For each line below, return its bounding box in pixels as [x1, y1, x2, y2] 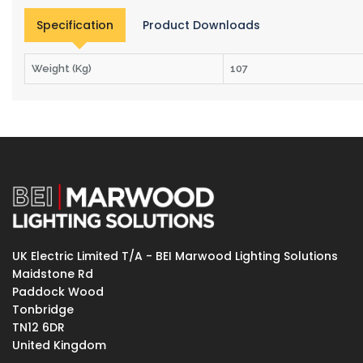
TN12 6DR [12, 319, 65, 336]
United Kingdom [12, 337, 106, 354]
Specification [36, 17, 113, 34]
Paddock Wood [12, 284, 104, 301]
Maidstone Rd [12, 266, 93, 283]
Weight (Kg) [32, 62, 92, 75]
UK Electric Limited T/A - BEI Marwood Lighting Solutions [12, 248, 338, 265]
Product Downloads [143, 17, 260, 34]
